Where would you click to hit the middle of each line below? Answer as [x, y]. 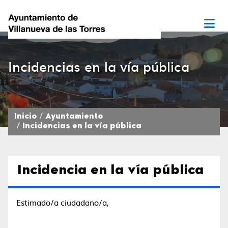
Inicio [26, 117]
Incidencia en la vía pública [111, 171]
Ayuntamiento [74, 117]
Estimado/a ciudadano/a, [63, 202]
